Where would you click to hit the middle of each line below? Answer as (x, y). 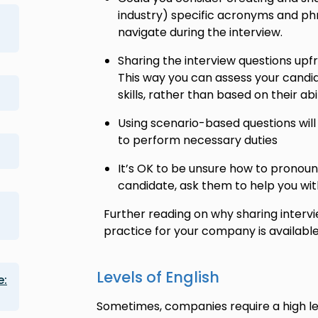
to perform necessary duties (197, 140)
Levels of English (158, 277)
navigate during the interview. (200, 32)
